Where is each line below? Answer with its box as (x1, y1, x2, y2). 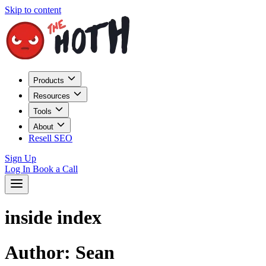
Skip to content (5, 5, 61, 15)
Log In (5, 164, 33, 174)
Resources (33, 91, 72, 100)
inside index (5, 207, 102, 229)
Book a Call (33, 164, 78, 174)
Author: (5, 241, 75, 263)
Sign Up (5, 153, 36, 163)
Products (33, 76, 66, 85)
